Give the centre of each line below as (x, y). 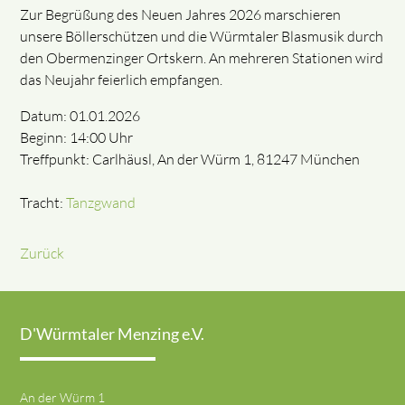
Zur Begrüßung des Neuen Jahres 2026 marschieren (181, 15)
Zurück (42, 254)
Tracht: (43, 203)
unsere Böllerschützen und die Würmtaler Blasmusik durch (202, 37)
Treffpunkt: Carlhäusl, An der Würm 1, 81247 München (190, 160)
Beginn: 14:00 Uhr (77, 138)
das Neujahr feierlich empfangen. (122, 80)
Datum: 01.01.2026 (80, 116)
